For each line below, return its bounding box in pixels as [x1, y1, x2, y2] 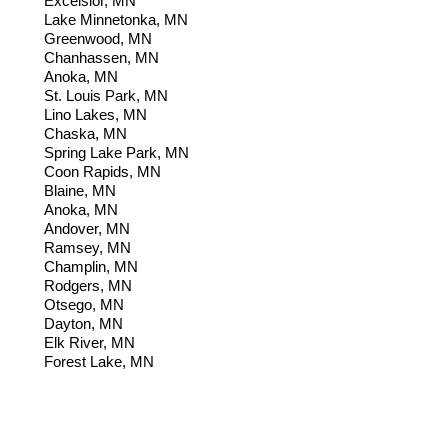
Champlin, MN [44, 258, 142, 276]
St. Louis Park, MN [44, 87, 168, 105]
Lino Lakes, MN [44, 106, 151, 124]
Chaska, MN [44, 125, 127, 143]
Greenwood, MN [44, 30, 152, 48]
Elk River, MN [44, 334, 135, 352]
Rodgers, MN [44, 277, 132, 295]
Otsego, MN [44, 296, 128, 314]
